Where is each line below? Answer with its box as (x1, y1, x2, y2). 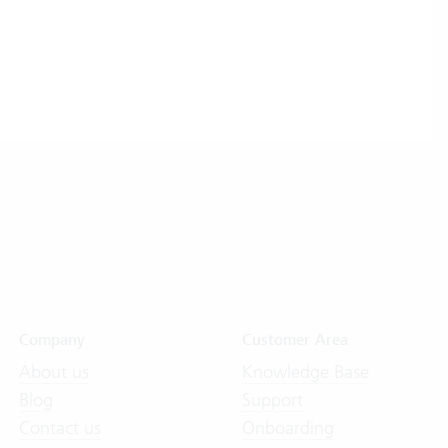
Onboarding (241, 416, 334, 439)
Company (18, 330, 85, 350)
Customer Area (241, 330, 348, 350)
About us (18, 360, 89, 383)
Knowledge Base (241, 360, 369, 383)
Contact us (18, 416, 101, 439)
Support (241, 388, 303, 411)
